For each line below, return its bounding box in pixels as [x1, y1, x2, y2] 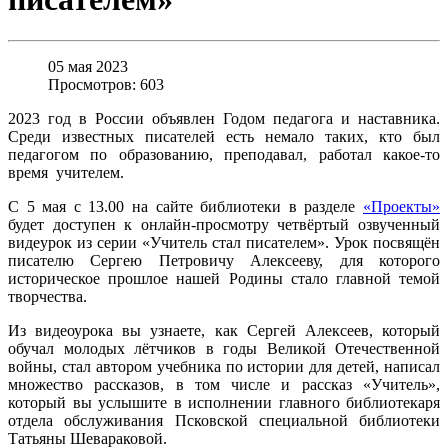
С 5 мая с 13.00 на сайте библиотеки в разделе [8, 197, 363, 215]
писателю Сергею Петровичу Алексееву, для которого [8, 251, 440, 269]
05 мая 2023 [48, 57, 128, 75]
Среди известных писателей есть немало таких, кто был [8, 127, 440, 145]
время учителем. [8, 163, 124, 181]
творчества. [8, 287, 91, 305]
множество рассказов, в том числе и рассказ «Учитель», [8, 375, 440, 393]
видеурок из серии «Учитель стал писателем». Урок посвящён [8, 233, 440, 251]
